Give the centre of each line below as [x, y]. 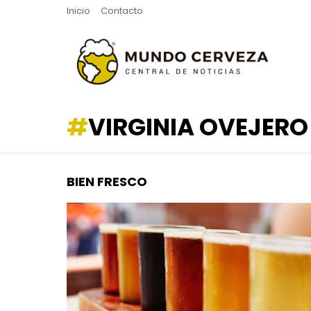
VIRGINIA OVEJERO [198, 127]
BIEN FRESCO [107, 182]
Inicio [78, 11]
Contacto [122, 11]
